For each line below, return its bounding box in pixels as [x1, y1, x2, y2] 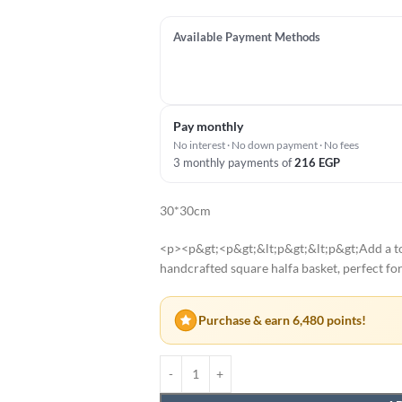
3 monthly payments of [172, 154, 294, 170]
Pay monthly [172, 118, 243, 134]
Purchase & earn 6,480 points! [197, 312, 366, 328]
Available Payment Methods [172, 30, 320, 44]
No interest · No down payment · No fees [172, 137, 359, 152]
